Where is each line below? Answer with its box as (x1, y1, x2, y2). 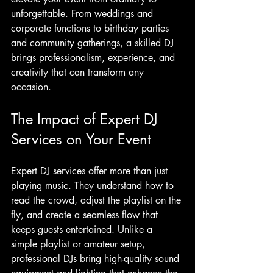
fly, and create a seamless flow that (11, 208, 161, 221)
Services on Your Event (11, 129, 151, 149)
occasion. (11, 80, 51, 93)
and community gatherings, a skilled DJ (11, 36, 177, 49)
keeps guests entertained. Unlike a (11, 222, 155, 236)
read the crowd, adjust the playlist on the (11, 193, 184, 207)
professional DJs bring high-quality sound (11, 252, 182, 265)
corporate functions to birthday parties (11, 21, 172, 35)
